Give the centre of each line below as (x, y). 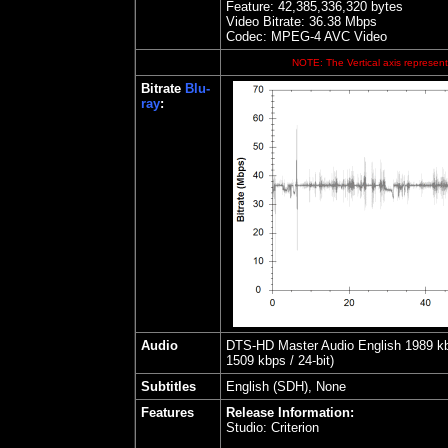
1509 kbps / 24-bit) (280, 360)
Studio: (248, 427)
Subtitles (168, 386)
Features (167, 412)
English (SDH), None (286, 386)
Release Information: (290, 412)
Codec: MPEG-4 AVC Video (306, 36)
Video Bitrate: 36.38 (283, 21)
